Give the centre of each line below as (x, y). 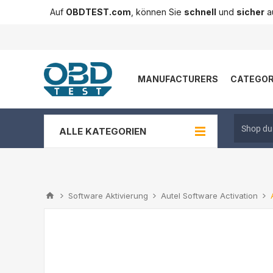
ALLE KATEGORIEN (103, 131)
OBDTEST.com (98, 12)
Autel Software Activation (209, 196)
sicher (250, 12)
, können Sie (158, 12)
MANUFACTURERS (178, 79)
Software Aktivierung (108, 196)
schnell (200, 12)
